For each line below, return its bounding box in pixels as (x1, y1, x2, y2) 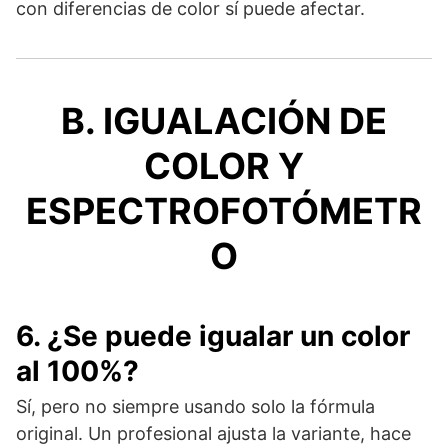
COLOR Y (144, 143, 304, 188)
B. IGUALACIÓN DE (61, 98, 387, 143)
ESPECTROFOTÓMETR (26, 188, 422, 233)
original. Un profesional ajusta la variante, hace (16, 422, 411, 444)
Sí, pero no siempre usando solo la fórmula (16, 395, 375, 417)
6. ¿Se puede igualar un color (16, 318, 410, 353)
